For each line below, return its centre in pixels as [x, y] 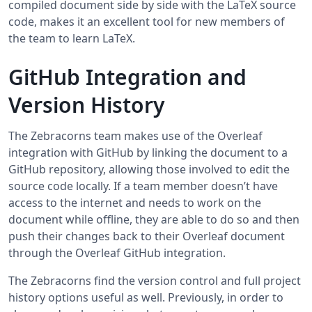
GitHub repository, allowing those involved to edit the [149, 170]
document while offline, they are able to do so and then [154, 220]
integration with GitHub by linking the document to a [148, 153]
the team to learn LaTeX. [72, 39]
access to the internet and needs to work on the [135, 203]
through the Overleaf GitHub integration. [117, 253]
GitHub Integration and [127, 77]
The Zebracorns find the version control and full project [155, 281]
